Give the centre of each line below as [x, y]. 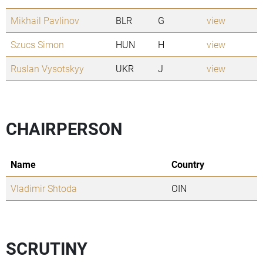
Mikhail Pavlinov [45, 21]
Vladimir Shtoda [44, 188]
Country [188, 164]
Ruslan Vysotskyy [47, 69]
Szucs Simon [37, 45]
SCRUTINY [47, 249]
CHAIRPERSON [64, 129]
